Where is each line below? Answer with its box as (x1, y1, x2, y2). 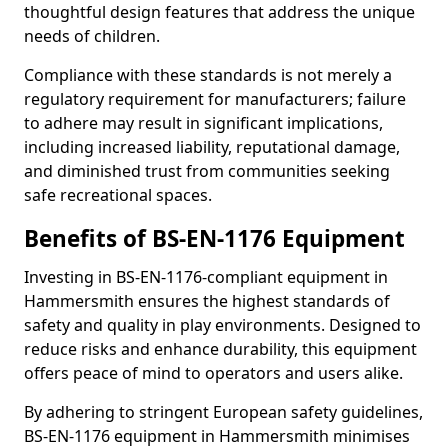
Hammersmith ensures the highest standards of (24, 290, 390, 312)
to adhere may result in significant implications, (24, 112, 383, 134)
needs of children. (24, 25, 160, 47)
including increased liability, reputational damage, (24, 136, 400, 158)
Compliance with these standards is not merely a (24, 64, 392, 86)
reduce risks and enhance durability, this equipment (24, 338, 417, 360)
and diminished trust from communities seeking (24, 160, 390, 182)
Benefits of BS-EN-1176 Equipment (24, 223, 405, 254)
